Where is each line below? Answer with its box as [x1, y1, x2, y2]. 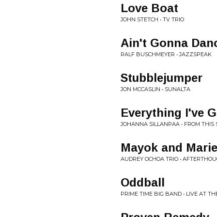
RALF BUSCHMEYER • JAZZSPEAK [121, 51, 212, 58]
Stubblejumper [121, 71, 202, 84]
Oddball [121, 176, 165, 189]
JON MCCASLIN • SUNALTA [121, 86, 190, 93]
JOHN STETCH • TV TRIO [121, 16, 184, 23]
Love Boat [121, 1, 178, 15]
